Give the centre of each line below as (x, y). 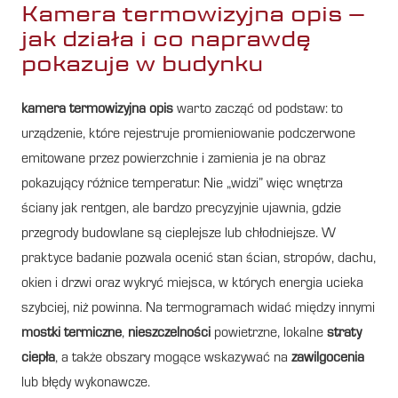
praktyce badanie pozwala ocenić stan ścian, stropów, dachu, (199, 259)
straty (344, 334)
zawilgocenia (328, 358)
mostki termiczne (72, 334)
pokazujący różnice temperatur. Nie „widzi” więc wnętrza (182, 184)
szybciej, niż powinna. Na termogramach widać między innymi (198, 309)
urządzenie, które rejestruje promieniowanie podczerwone (188, 135)
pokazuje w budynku (142, 63)
